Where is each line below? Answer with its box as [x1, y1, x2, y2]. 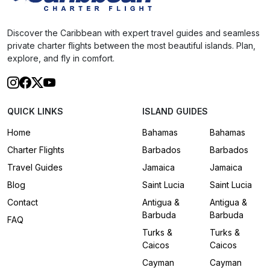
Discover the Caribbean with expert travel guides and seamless [7, 27, 260, 38]
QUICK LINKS [7, 105, 63, 116]
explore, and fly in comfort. [7, 52, 115, 63]
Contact [7, 196, 38, 207]
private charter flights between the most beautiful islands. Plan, [7, 40, 256, 51]
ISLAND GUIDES [142, 105, 208, 116]
